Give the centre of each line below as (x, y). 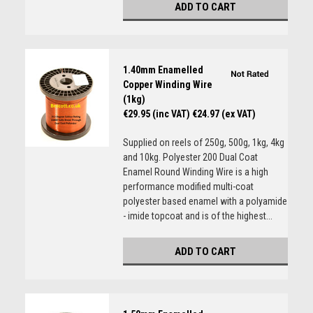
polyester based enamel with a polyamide (205, 201)
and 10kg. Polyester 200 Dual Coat (190, 157)
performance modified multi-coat (188, 187)
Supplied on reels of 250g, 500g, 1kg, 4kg (203, 143)
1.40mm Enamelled (163, 70)
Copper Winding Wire (167, 85)
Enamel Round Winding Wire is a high (195, 172)
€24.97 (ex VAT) (224, 114)
